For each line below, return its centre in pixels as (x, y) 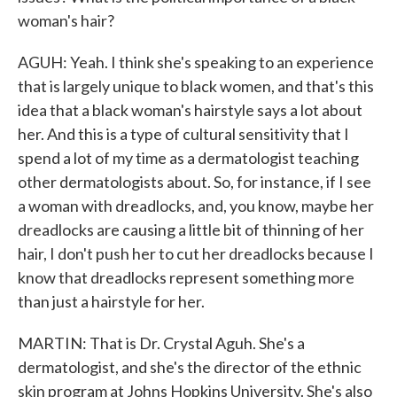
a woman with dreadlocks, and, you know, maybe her (196, 206)
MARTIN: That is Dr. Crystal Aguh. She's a (161, 343)
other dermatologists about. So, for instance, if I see (195, 182)
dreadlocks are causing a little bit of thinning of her (191, 230)
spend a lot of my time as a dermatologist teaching (188, 158)
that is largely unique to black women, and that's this (196, 86)
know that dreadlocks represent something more (186, 277)
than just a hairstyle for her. (111, 301)
